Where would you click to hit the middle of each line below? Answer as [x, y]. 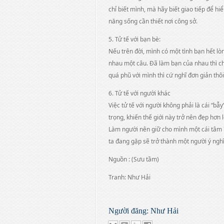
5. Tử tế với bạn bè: [134, 39]
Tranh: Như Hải [129, 177]
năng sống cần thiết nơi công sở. [153, 21]
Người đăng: [129, 211]
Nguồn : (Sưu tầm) [134, 159]
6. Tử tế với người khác [139, 93]
